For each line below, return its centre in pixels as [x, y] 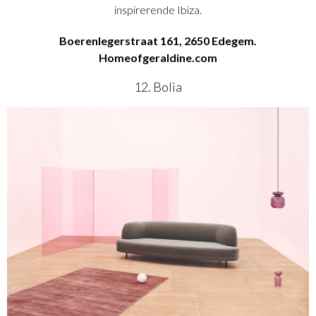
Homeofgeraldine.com [158, 58]
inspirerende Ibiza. [158, 10]
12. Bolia [158, 87]
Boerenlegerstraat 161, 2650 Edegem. [158, 41]
